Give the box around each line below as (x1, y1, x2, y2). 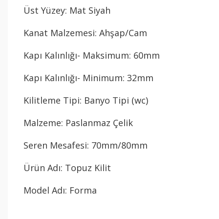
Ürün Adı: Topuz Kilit (23, 162, 111, 174)
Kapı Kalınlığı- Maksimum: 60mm (23, 49, 160, 61)
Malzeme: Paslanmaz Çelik (23, 117, 133, 129)
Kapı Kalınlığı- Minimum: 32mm (23, 72, 153, 84)
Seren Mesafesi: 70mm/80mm (23, 139, 148, 151)
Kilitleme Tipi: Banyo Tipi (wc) (23, 94, 148, 106)
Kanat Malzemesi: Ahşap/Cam (23, 27, 147, 39)
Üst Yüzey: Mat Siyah (23, 4, 110, 16)
